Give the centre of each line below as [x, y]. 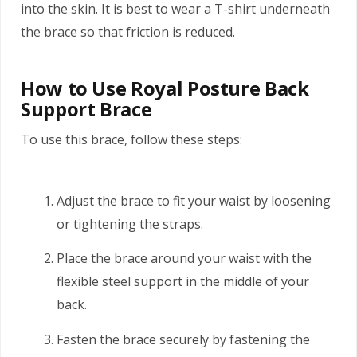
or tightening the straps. [130, 224]
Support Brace [86, 108]
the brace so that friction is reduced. [128, 31]
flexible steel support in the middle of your [183, 282]
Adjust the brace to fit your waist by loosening [194, 200]
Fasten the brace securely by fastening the [183, 339]
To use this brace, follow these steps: [131, 139]
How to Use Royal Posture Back [165, 88]
